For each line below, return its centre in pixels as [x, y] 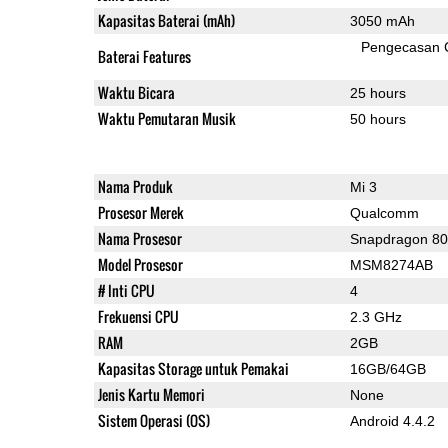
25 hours [377, 92]
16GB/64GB [387, 368]
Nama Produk [135, 186]
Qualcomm [384, 212]
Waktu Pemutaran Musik [166, 118]
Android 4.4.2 [392, 420]
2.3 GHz [375, 316]
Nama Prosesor [139, 238]
